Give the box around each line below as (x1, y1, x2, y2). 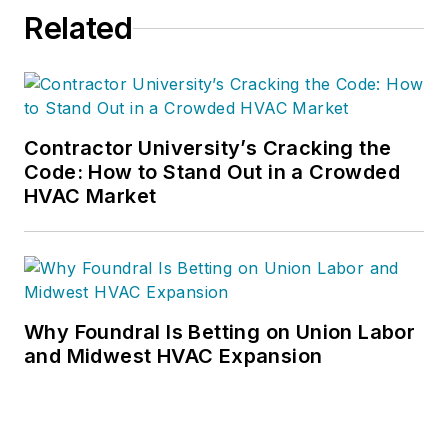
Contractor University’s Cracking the (24, 136, 392, 161)
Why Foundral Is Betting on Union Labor (24, 320, 416, 345)
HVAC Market (24, 184, 157, 209)
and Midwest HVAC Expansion (24, 344, 323, 369)
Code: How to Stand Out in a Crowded (24, 160, 400, 185)
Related (24, 10, 133, 47)
